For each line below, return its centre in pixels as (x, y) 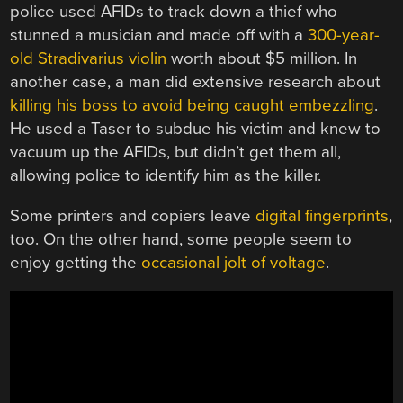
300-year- (344, 36)
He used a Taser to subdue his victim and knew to (196, 129)
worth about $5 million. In (262, 59)
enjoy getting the (76, 262)
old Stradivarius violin (89, 59)
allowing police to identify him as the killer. (166, 176)
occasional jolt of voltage (234, 262)
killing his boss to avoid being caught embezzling (193, 106)
